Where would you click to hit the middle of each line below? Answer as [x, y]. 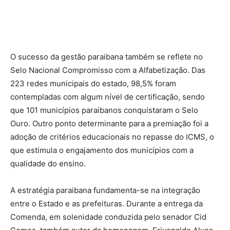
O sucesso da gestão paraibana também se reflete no [107, 56]
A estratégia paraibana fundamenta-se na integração [105, 190]
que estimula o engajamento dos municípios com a [102, 150]
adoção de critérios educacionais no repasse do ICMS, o [112, 137]
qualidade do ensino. [48, 163]
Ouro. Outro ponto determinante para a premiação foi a [109, 123]
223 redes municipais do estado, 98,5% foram [93, 83]
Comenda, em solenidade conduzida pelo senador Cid [108, 217]
